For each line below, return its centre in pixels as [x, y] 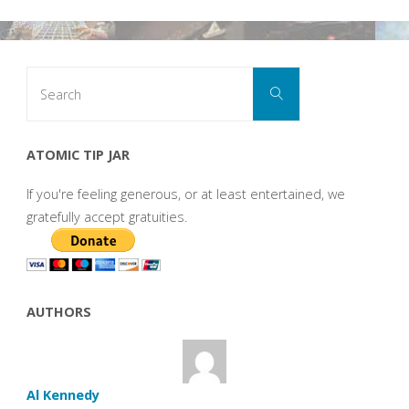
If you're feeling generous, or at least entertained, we [185, 194]
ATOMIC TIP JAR [78, 155]
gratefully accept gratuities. [106, 216]
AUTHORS [58, 312]
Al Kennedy [63, 394]
